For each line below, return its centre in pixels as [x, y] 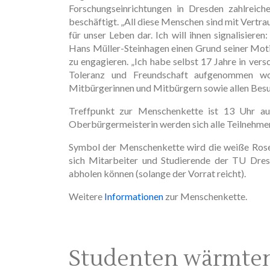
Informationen [134, 196]
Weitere [86, 196]
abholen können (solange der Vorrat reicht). [157, 173]
